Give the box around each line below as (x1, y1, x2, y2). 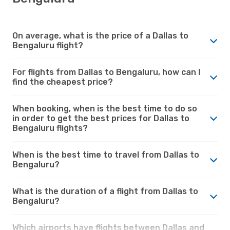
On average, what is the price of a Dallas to (12, 30, 188, 41)
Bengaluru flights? (12, 123, 88, 133)
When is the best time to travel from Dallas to (12, 149, 199, 160)
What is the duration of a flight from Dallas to (12, 186, 198, 196)
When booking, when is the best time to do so (12, 103, 197, 113)
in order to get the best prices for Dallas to (12, 113, 189, 123)
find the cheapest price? (12, 76, 113, 87)
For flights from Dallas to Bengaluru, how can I (12, 67, 200, 77)
